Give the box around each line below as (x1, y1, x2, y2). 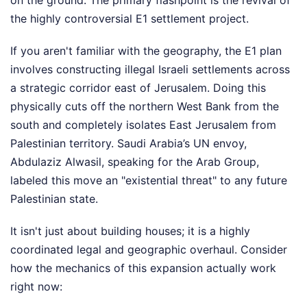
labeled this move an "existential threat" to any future (10, 173, 287, 187)
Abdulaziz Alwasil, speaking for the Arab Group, (10, 155, 259, 169)
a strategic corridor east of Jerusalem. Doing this (10, 81, 266, 95)
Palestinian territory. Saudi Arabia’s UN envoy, (10, 136, 247, 150)
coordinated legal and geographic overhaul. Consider (10, 243, 287, 256)
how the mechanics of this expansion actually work (10, 261, 276, 275)
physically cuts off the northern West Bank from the (10, 99, 279, 113)
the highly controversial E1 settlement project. (10, 12, 249, 25)
